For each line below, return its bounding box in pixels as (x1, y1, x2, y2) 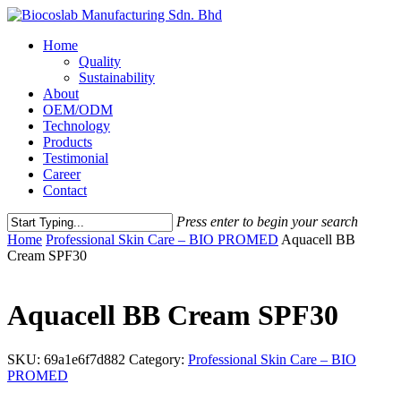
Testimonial (43, 150, 108, 166)
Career (43, 166, 81, 182)
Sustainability (79, 70, 155, 85)
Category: (129, 351, 188, 367)
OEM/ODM (43, 102, 113, 117)
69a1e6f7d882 (44, 351, 125, 367)
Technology (43, 118, 110, 133)
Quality (79, 54, 121, 69)
